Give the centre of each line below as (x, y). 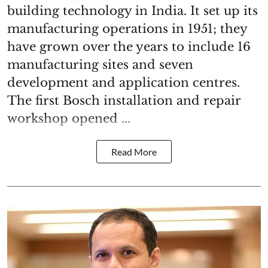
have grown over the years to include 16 (129, 46)
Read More (134, 151)
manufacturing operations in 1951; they (127, 28)
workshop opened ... (69, 118)
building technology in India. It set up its (133, 10)
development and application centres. (124, 82)
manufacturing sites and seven (100, 64)
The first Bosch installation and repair (124, 100)
